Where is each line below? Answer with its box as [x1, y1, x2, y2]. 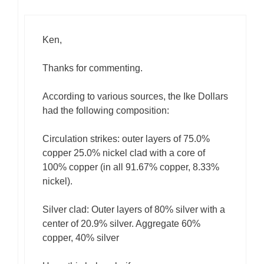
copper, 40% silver [42, 233, 119, 243]
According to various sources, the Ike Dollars [42, 91, 228, 102]
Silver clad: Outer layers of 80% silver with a [42, 204, 225, 215]
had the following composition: [42, 105, 169, 116]
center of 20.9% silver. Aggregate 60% [42, 219, 200, 229]
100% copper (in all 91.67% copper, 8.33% [42, 162, 219, 173]
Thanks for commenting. [42, 63, 143, 74]
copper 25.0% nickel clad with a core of [42, 148, 205, 159]
